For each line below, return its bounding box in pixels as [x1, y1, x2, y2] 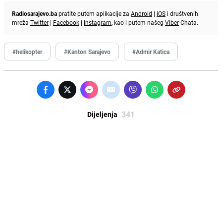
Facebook [53, 18, 79, 26]
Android [131, 9, 152, 17]
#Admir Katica [132, 47, 169, 55]
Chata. [179, 18, 198, 26]
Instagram [84, 18, 111, 26]
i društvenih [166, 9, 198, 17]
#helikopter [12, 47, 42, 55]
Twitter [30, 18, 49, 26]
